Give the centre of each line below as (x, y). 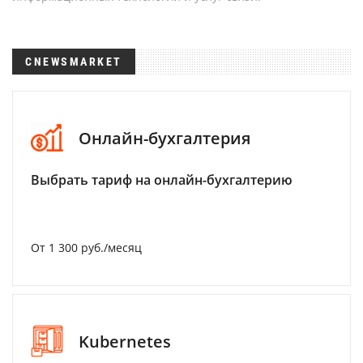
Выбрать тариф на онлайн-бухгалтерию (162, 180)
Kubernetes (125, 341)
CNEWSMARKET (74, 62)
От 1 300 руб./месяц (86, 248)
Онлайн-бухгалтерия (164, 138)
